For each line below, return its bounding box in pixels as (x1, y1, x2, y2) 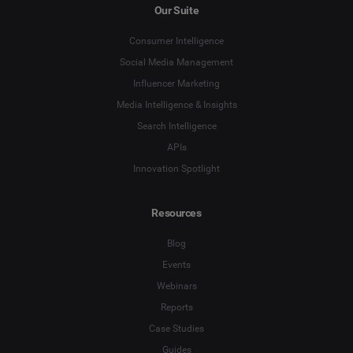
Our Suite (154, 3, 199, 17)
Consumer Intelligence (129, 35, 224, 47)
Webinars (156, 281, 197, 292)
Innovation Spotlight (133, 163, 220, 175)
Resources (151, 206, 202, 220)
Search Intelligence (136, 121, 217, 132)
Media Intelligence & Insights (116, 99, 237, 111)
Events (162, 259, 191, 271)
